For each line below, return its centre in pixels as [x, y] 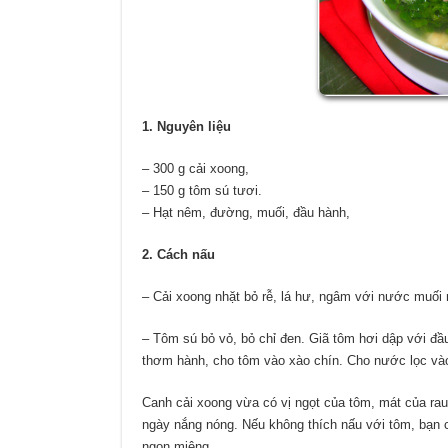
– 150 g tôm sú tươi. [202, 191]
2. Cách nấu [178, 255]
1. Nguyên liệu [186, 127]
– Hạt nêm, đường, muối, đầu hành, [246, 213]
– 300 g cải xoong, [195, 169]
